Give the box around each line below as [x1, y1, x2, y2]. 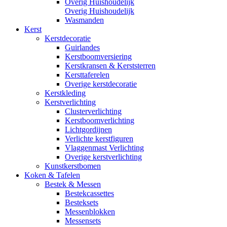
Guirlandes [65, 43, 100, 52]
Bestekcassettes [65, 189, 114, 198]
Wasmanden [65, 16, 104, 25]
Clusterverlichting [65, 107, 122, 116]
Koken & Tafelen [24, 171, 80, 180]
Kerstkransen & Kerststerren [65, 61, 156, 70]
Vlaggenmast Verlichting [65, 143, 144, 153]
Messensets [65, 216, 101, 225]
